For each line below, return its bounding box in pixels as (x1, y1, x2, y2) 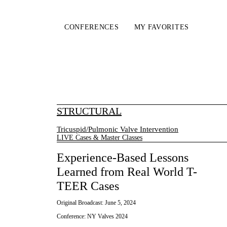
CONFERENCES (64, 23, 119, 31)
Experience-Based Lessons (57, 151, 188, 165)
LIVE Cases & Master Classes (57, 134, 142, 141)
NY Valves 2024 (87, 213, 128, 220)
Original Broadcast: (57, 199, 105, 207)
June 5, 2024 (105, 199, 136, 207)
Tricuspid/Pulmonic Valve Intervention (57, 125, 178, 133)
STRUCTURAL (57, 105, 122, 117)
